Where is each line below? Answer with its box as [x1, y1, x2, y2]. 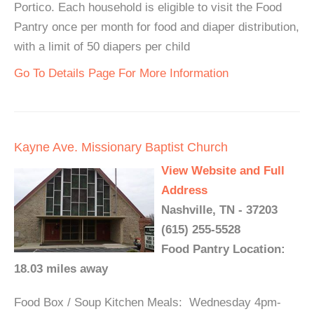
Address [161, 184, 207, 198]
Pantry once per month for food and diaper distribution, [14, 20, 299, 34]
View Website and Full [161, 164, 285, 178]
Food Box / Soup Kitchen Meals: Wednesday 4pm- [14, 296, 281, 310]
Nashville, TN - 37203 [161, 203, 278, 217]
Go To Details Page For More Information [14, 67, 228, 81]
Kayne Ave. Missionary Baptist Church [14, 140, 228, 155]
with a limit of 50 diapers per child [14, 40, 190, 54]
